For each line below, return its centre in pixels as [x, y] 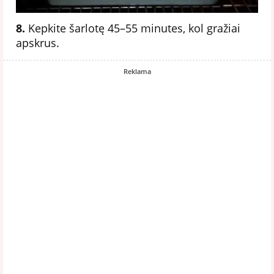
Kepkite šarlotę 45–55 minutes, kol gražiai [133, 28]
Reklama [137, 71]
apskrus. [38, 43]
